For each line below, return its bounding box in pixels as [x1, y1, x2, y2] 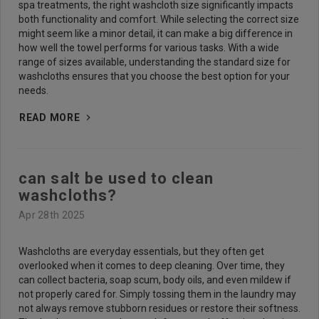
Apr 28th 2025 [19, 209, 85, 221]
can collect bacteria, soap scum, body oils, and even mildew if [19, 274, 291, 286]
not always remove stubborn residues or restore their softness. [19, 303, 300, 314]
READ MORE [19, 112, 83, 123]
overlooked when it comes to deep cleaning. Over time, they [19, 260, 285, 271]
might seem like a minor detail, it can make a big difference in [19, 28, 293, 39]
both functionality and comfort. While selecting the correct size [19, 14, 299, 25]
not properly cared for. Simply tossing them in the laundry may [19, 288, 296, 300]
